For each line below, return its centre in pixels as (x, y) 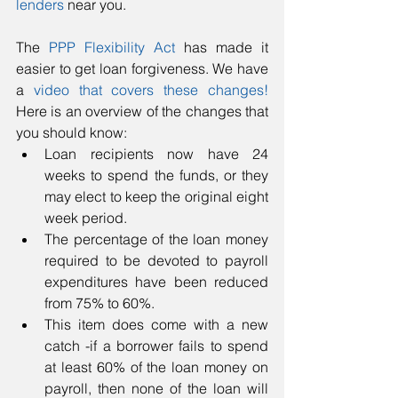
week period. (89, 217)
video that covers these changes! (151, 89)
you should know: (73, 132)
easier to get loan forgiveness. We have (142, 68)
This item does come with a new (156, 324)
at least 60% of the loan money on (156, 366)
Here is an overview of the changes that (142, 111)
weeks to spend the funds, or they (156, 175)
